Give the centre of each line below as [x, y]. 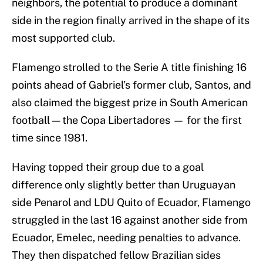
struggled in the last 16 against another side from [130, 220]
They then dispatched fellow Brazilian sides [116, 255]
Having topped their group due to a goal [108, 167]
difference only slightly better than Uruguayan [124, 185]
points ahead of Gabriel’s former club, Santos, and [131, 85]
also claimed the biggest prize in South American [130, 103]
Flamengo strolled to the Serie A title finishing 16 [129, 68]
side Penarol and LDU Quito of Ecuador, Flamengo [131, 203]
